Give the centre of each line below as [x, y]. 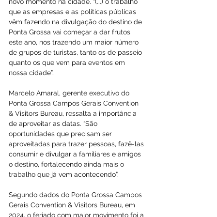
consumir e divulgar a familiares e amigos [76, 154]
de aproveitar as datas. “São [54, 124]
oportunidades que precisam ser [61, 134]
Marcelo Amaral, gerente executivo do [70, 93]
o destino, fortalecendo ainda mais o [67, 164]
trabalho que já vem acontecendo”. [64, 174]
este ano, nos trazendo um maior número [75, 42]
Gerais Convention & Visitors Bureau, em [73, 205]
